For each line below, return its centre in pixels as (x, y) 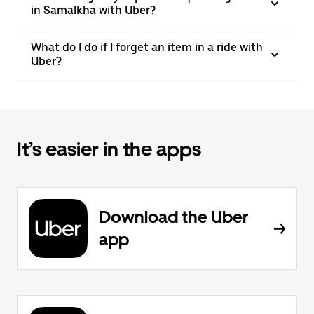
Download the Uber (173, 217)
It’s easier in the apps (109, 149)
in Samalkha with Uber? (93, 10)
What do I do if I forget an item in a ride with (147, 47)
